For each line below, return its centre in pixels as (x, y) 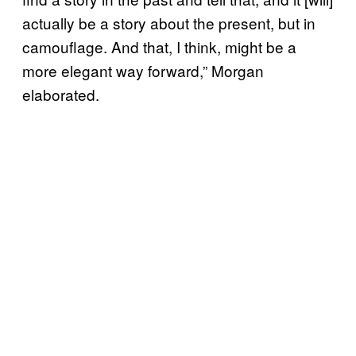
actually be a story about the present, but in (169, 23)
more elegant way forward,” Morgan (143, 71)
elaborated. (61, 95)
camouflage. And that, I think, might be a (159, 47)
